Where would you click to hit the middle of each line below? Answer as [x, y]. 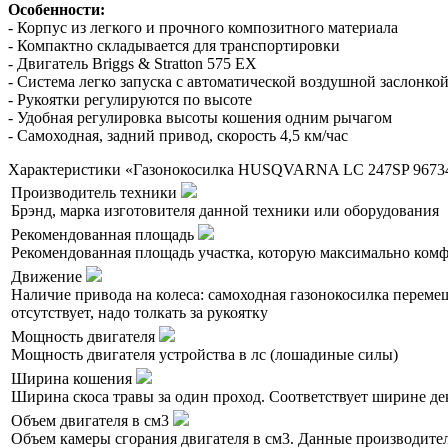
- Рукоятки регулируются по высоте [130, 100]
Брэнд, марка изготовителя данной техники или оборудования [225, 211]
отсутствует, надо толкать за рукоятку [139, 313]
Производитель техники [96, 193]
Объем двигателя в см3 [92, 421]
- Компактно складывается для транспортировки [174, 46]
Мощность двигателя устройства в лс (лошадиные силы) [204, 355]
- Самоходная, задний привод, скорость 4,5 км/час [178, 136]
